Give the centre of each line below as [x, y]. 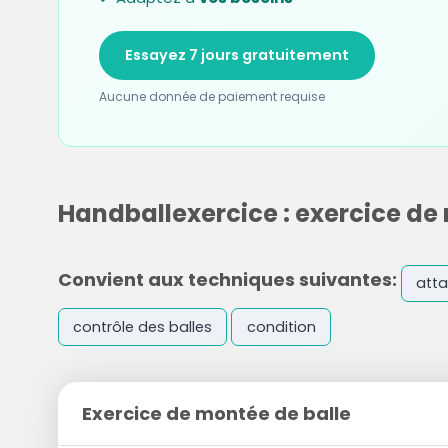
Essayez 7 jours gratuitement [236, 55]
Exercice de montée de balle [216, 413]
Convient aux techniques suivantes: [227, 279]
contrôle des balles [142, 326]
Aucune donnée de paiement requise [211, 96]
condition [281, 326]
